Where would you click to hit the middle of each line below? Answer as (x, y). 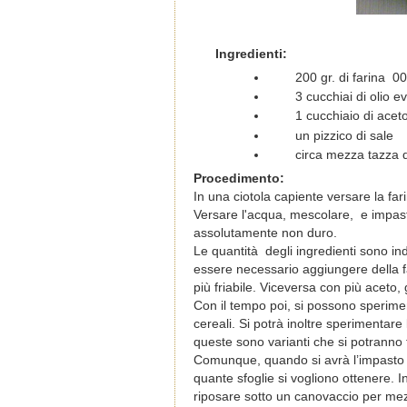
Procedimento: (239, 178)
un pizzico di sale (344, 135)
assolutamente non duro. (265, 233)
